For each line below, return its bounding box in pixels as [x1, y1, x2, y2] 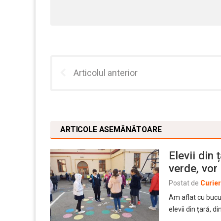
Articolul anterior [74, 68, 138, 78]
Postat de [169, 179, 199, 187]
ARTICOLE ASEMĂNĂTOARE [60, 125, 162, 135]
